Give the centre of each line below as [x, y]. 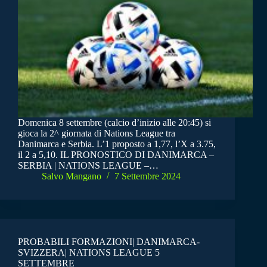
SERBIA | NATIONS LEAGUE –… [88, 166]
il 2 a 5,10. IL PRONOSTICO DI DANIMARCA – [116, 155]
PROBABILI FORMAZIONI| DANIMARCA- [109, 242]
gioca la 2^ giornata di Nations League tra [97, 133]
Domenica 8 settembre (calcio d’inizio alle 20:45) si [114, 123]
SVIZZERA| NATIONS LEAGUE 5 [89, 253]
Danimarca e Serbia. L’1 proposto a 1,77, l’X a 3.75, [117, 144]
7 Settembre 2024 [148, 176]
